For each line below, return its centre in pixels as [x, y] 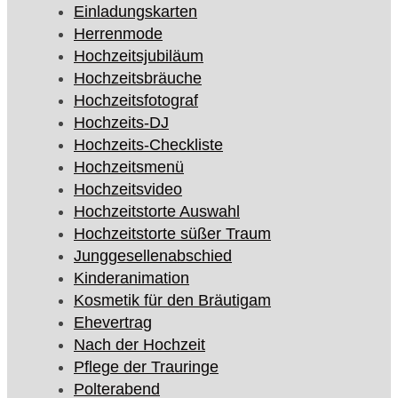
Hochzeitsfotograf [136, 101]
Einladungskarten [135, 12]
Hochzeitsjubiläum [139, 56]
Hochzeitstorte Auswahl [157, 212]
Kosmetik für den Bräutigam [172, 301]
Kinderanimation [131, 279]
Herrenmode [118, 34]
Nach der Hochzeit [139, 345]
